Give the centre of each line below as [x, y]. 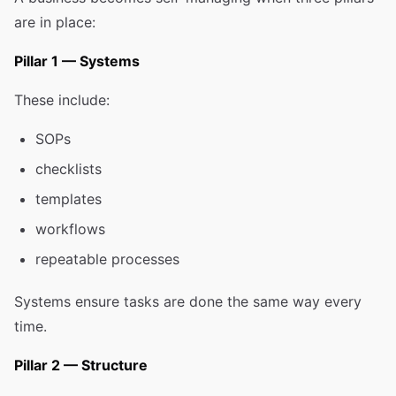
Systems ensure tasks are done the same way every [188, 301]
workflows [70, 229]
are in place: [55, 22]
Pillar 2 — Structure [81, 365]
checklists [69, 169]
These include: [62, 100]
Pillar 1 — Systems [77, 61]
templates [69, 199]
